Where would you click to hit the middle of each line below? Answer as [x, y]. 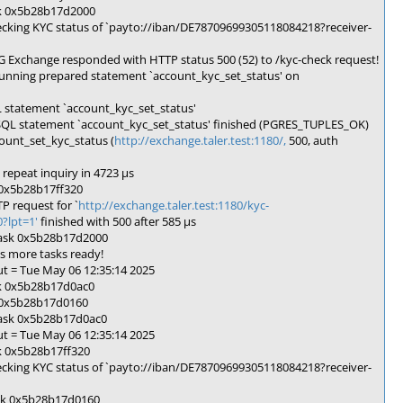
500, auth [312, 140]
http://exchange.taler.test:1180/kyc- [174, 205]
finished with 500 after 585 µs [117, 221]
